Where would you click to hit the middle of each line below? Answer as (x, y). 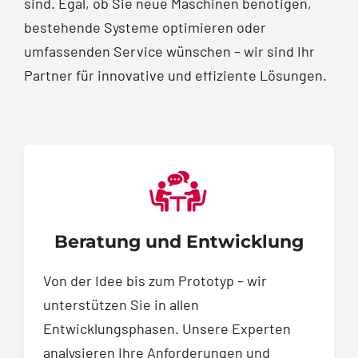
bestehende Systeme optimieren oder (145, 27)
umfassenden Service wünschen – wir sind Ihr (169, 51)
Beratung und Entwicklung (179, 241)
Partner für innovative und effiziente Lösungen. (175, 75)
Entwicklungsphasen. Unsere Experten (167, 328)
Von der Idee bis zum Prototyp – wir (155, 280)
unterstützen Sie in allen (121, 304)
